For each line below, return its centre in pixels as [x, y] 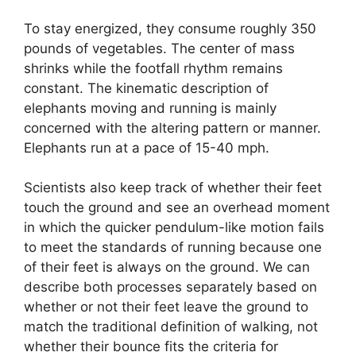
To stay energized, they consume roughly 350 [170, 28]
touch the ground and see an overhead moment [177, 208]
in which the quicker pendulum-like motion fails [174, 228]
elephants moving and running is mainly [150, 108]
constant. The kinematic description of [146, 88]
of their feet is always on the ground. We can [167, 267]
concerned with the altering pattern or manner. [172, 128]
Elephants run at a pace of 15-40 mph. [147, 147]
